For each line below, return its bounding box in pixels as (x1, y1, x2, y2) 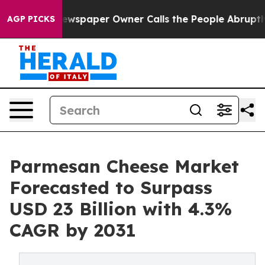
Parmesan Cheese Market (9, 155, 239, 177)
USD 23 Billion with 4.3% (9, 198, 232, 220)
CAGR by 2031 (9, 219, 136, 241)
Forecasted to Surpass (9, 176, 212, 199)
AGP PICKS (7, 14, 55, 24)
